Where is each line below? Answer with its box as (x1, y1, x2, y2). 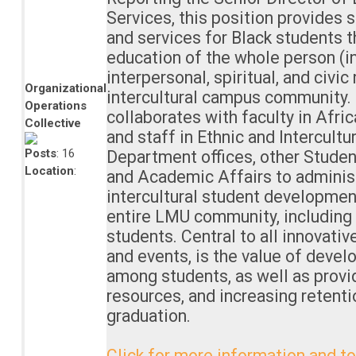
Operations (24, 99, 87, 114)
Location (24, 164, 74, 179)
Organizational (24, 81, 106, 96)
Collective (24, 116, 81, 131)
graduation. (106, 306, 191, 327)
